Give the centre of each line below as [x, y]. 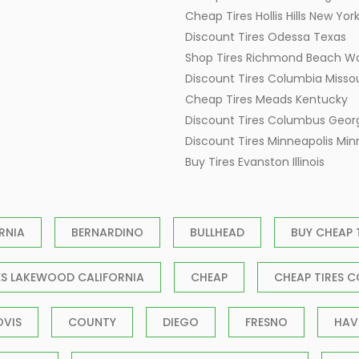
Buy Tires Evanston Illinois [255, 162]
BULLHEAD [217, 233]
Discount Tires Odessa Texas [266, 37]
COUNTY [92, 323]
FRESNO [266, 323]
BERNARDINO [107, 233]
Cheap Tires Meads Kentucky [266, 100]
